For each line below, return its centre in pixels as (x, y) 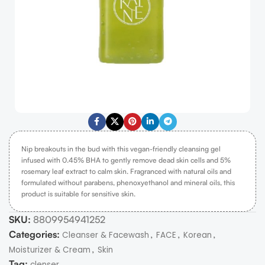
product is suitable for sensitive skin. (78, 193)
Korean (198, 235)
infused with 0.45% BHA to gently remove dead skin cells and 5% (126, 160)
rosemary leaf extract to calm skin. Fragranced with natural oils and (126, 171)
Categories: (34, 234)
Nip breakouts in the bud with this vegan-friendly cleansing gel (121, 148)
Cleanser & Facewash (106, 235)
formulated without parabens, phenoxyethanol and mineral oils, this (128, 182)
